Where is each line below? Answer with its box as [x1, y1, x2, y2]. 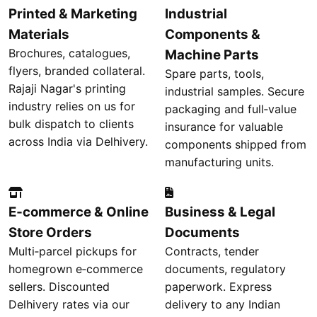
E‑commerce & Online [8, 204, 149, 220]
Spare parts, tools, [165, 67, 264, 81]
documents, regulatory [165, 262, 286, 276]
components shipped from [165, 137, 306, 151]
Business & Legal [165, 204, 275, 220]
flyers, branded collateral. [8, 64, 145, 78]
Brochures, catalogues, [8, 46, 130, 60]
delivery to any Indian [165, 297, 280, 311]
